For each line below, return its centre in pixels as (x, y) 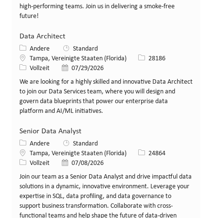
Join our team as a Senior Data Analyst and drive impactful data (106, 177)
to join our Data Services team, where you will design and (97, 92)
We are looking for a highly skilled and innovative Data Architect (106, 82)
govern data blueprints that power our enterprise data (94, 102)
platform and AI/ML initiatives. (61, 111)
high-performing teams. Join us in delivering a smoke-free (97, 7)
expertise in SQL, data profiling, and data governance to (95, 197)
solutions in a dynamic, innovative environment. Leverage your (104, 187)
